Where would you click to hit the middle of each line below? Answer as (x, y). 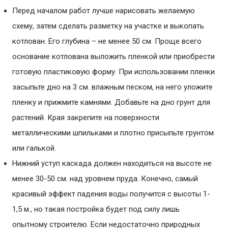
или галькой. (34, 148)
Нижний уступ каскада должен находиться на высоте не (112, 163)
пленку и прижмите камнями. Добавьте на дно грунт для (111, 102)
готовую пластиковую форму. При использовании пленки (113, 72)
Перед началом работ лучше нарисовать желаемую (104, 11)
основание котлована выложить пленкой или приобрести (113, 56)
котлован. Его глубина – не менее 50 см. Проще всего (107, 41)
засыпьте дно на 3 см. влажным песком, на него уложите (112, 87)
